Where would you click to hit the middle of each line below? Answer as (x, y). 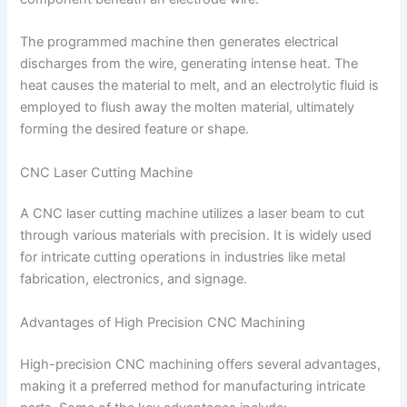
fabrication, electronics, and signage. (134, 279)
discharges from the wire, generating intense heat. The (189, 64)
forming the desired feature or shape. (135, 129)
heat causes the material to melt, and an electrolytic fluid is (200, 86)
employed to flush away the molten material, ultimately (188, 108)
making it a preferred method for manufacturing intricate (193, 386)
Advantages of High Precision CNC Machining (163, 322)
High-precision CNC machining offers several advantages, (201, 364)
